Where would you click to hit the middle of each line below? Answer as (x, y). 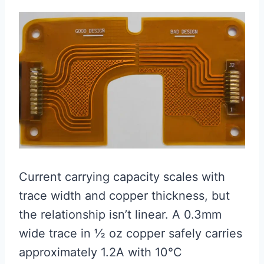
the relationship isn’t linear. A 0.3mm (120, 214)
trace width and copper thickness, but (124, 195)
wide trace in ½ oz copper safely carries (131, 233)
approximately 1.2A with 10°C (100, 252)
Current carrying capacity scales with (122, 176)
